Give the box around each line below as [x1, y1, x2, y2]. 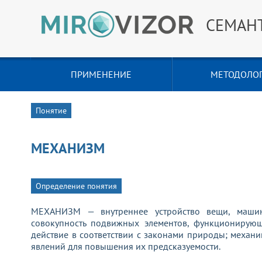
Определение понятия [36, 181, 117, 192]
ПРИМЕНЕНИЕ [71, 68, 132, 80]
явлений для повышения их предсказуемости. [31, 240, 220, 253]
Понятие [36, 105, 67, 116]
